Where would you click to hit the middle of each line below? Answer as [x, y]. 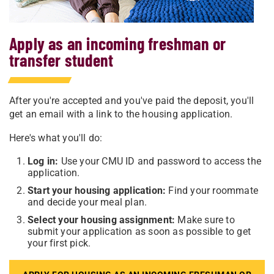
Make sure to [205, 220]
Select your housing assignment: [102, 220]
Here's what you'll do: [56, 138]
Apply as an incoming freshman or [118, 43]
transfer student [61, 60]
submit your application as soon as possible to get [139, 231]
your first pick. [59, 243]
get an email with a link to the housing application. [125, 114]
